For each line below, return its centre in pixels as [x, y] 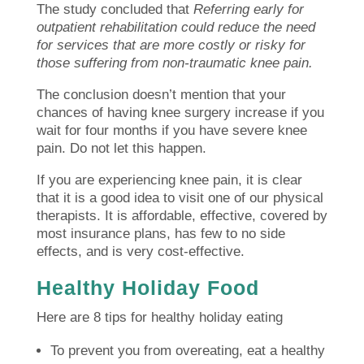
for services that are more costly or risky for [171, 45]
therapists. [68, 216]
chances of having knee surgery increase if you [180, 113]
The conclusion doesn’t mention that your [161, 95]
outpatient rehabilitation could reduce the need [175, 28]
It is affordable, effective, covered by [216, 216]
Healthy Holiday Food [147, 288]
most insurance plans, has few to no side [160, 234]
